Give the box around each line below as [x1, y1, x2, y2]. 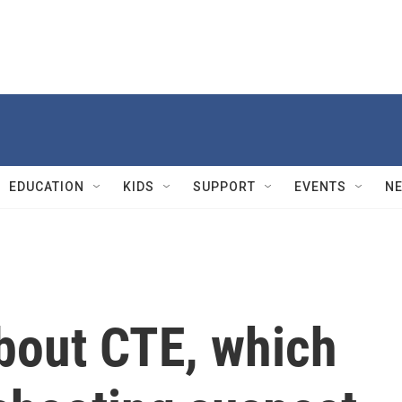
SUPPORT [193, 179, 256, 194]
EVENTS [294, 179, 346, 194]
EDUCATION [9, 179, 84, 194]
